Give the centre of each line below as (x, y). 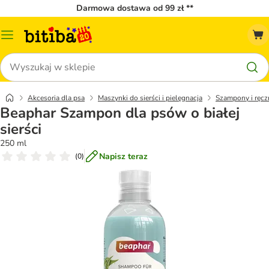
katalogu (23, 49)
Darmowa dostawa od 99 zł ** (134, 8)
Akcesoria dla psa (56, 98)
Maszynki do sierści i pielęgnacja (150, 98)
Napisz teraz (123, 156)
